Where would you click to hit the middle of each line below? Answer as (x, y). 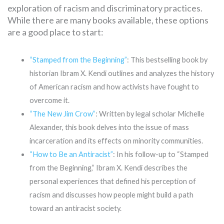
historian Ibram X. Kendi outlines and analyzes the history (121, 73)
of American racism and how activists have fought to (114, 86)
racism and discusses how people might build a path (111, 194)
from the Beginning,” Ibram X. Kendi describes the (108, 167)
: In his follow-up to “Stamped (160, 154)
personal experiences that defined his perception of (112, 181)
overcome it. (49, 100)
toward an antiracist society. (75, 208)
